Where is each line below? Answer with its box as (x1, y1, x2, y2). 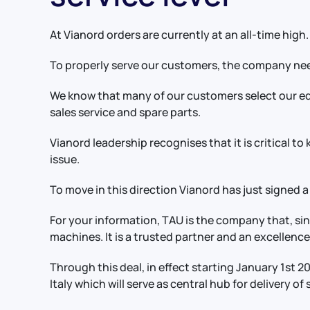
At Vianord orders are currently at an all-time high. (50, 27, 309, 43)
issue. (50, 152, 80, 167)
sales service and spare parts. (50, 104, 201, 120)
